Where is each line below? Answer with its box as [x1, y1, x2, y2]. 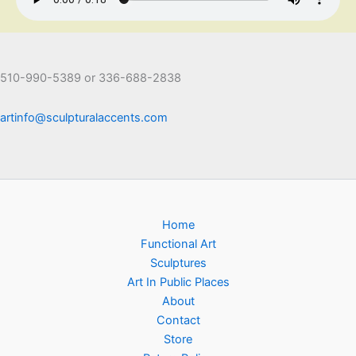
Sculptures [149, 256, 207, 271]
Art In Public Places [126, 275, 230, 290]
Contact [156, 313, 200, 328]
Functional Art [140, 237, 216, 252]
